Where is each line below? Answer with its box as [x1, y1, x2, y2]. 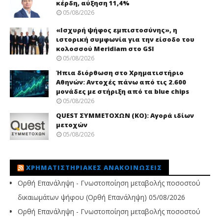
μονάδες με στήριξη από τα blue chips [56, 87, 189, 96]
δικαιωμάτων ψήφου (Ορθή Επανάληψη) [18, 192, 147, 202]
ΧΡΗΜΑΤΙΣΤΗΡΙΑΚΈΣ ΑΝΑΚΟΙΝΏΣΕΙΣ [26, 163, 162, 172]
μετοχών [56, 120, 87, 130]
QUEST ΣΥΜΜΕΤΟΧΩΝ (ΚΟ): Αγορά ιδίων [56, 111, 194, 120]
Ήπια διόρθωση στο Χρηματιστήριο [56, 68, 184, 78]
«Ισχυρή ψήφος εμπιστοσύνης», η [56, 26, 177, 35]
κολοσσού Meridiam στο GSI [56, 44, 154, 54]
